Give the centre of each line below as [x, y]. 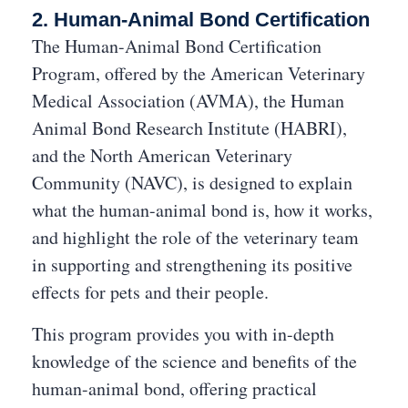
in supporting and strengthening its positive [192, 265]
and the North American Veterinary [162, 155]
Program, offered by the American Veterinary [199, 73]
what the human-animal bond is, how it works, [202, 210]
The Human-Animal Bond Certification [177, 46]
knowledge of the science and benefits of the [194, 361]
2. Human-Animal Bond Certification [201, 20]
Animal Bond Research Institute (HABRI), [189, 128]
